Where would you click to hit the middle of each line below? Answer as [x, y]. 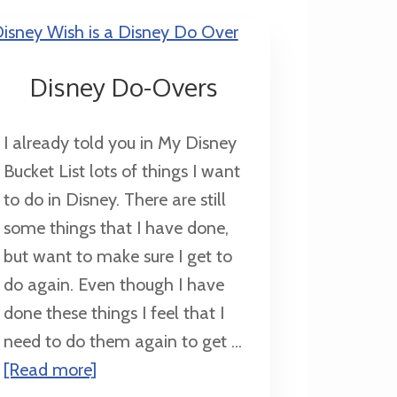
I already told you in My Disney [120, 142]
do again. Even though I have [113, 284]
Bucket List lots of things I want [121, 171]
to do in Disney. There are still [114, 199]
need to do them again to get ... [122, 341]
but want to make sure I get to [117, 256]
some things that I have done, [116, 227]
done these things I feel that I [113, 312]
